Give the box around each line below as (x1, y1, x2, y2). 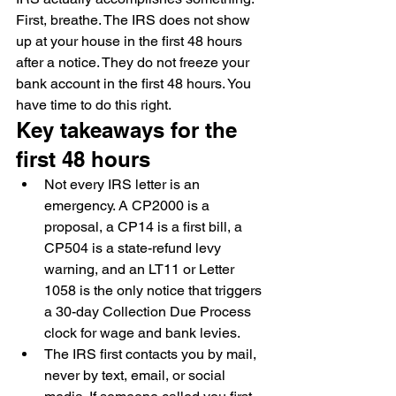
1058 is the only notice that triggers (44, 282, 265, 299)
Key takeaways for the (16, 118, 243, 142)
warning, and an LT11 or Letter (44, 261, 238, 278)
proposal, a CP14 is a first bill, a (44, 218, 246, 235)
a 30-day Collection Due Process (44, 303, 255, 320)
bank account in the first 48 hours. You (16, 75, 255, 92)
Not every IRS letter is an (44, 176, 203, 193)
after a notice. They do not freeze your (16, 54, 253, 71)
